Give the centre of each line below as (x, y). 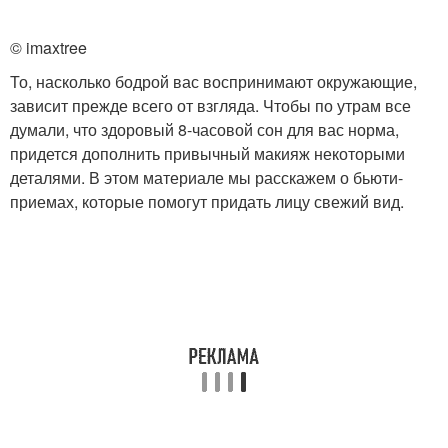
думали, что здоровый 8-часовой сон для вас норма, (204, 129)
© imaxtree (48, 47)
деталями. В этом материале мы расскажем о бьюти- (206, 177)
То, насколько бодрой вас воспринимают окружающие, (213, 81)
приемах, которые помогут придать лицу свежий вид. (207, 201)
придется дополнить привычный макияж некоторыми (207, 153)
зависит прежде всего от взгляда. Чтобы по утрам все (210, 105)
